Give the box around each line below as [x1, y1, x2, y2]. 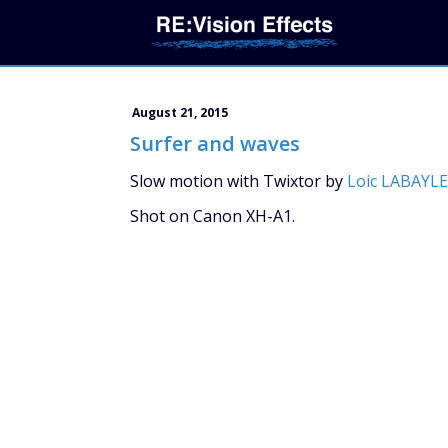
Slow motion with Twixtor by [130, 170, 347, 192]
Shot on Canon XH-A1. [130, 205, 295, 227]
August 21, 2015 [132, 104, 228, 121]
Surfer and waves [130, 130, 300, 157]
